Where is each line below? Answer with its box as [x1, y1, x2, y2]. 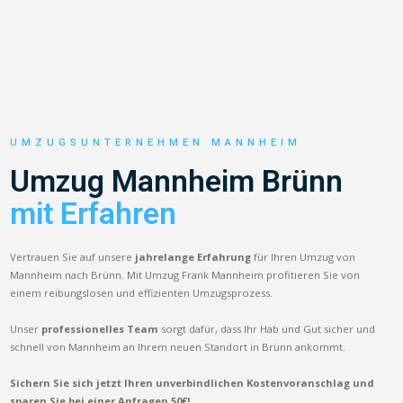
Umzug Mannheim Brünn [10, 163, 344, 199]
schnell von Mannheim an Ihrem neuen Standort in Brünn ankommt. [10, 339, 346, 354]
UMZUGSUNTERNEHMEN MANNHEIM [10, 136, 302, 148]
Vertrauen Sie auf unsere [10, 249, 136, 264]
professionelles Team [41, 321, 159, 336]
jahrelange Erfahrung [135, 249, 252, 264]
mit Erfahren [10, 195, 177, 231]
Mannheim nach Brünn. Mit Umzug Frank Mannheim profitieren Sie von [10, 267, 361, 282]
